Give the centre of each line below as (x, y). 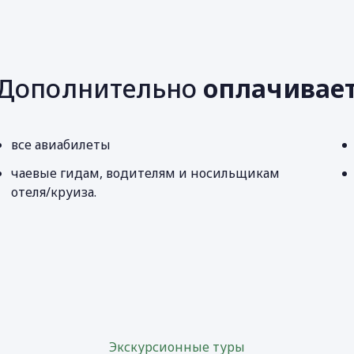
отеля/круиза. (54, 192)
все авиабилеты (61, 145)
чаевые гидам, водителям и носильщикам (146, 173)
